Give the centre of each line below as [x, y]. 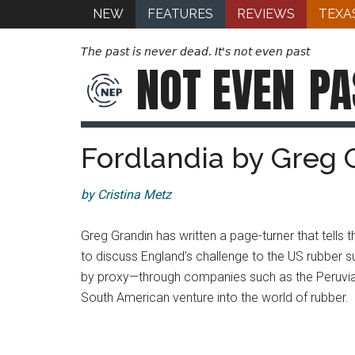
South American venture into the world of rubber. [215, 298]
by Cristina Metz [126, 195]
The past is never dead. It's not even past [195, 52]
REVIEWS [266, 14]
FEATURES [180, 14]
